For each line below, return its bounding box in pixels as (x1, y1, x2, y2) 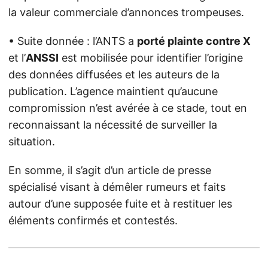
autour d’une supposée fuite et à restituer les (8, 197, 232, 210)
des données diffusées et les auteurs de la (8, 68, 220, 81)
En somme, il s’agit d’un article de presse (8, 164, 211, 176)
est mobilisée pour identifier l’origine (59, 51, 243, 64)
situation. (8, 135, 55, 148)
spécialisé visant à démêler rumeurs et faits (8, 181, 226, 193)
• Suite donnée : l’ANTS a (8, 35, 137, 47)
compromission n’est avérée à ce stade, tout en (8, 102, 247, 114)
